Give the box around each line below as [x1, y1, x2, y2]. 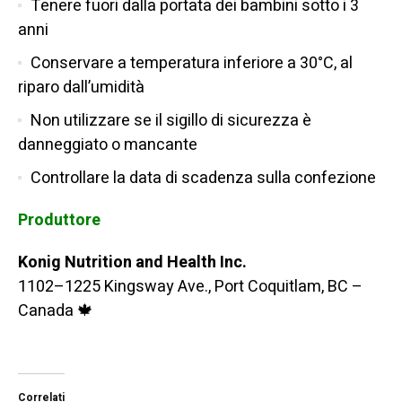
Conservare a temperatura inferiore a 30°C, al [31, 51, 353, 76]
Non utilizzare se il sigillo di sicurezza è [31, 109, 311, 134]
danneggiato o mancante [18, 133, 197, 158]
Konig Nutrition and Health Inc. [18, 250, 247, 275]
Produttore [18, 208, 100, 233]
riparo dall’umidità [18, 75, 144, 100]
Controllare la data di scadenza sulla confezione [31, 166, 376, 191]
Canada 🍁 [18, 299, 93, 324]
